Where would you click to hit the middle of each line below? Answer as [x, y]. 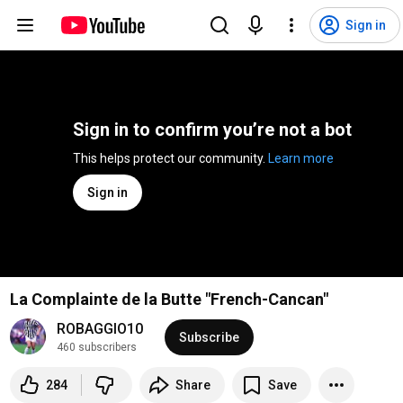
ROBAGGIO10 [99, 329]
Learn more [301, 158]
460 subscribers [96, 347]
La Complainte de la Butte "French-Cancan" [169, 299]
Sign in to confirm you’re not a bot [212, 130]
